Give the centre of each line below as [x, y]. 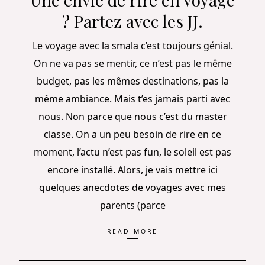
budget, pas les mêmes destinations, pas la [132, 81]
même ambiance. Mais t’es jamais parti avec [132, 98]
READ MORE [132, 232]
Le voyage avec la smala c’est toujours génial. [132, 45]
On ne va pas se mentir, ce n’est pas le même [132, 63]
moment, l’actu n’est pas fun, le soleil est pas [132, 152]
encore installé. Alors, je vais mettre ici [132, 169]
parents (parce [132, 205]
